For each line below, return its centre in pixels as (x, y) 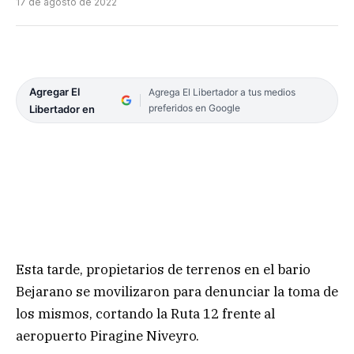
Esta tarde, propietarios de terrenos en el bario (163, 269)
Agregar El (55, 91)
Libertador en (62, 109)
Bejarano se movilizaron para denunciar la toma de (177, 291)
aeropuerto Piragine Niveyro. (107, 335)
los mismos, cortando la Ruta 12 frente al (145, 313)
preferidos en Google (194, 107)
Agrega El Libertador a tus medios (222, 92)
